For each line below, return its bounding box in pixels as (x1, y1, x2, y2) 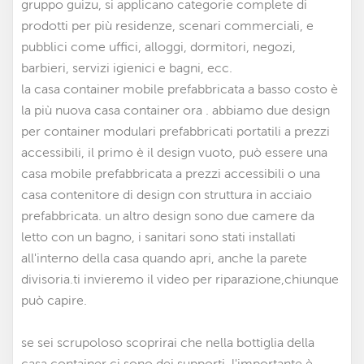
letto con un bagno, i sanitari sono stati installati (21, 229, 296, 245)
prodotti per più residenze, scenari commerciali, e (21, 18, 314, 33)
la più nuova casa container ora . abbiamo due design (21, 102, 330, 118)
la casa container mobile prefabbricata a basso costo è (21, 81, 338, 97)
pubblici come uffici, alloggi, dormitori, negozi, (21, 39, 296, 54)
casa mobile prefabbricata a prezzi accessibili (21, 166, 284, 181)
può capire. (21, 292, 87, 308)
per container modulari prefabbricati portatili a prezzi (21, 123, 330, 139)
